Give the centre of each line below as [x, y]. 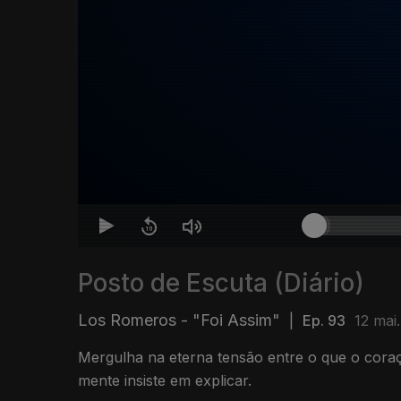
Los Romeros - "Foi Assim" [179, 320]
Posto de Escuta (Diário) [221, 283]
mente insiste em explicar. [165, 381]
